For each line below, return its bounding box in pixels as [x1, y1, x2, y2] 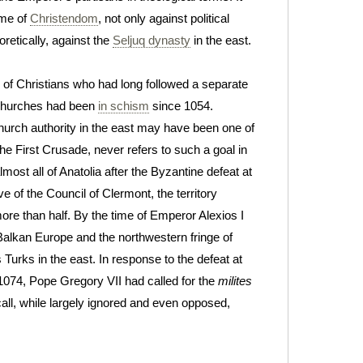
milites [218, 273, 252, 288]
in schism [98, 98, 149, 113]
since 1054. [149, 98, 213, 113]
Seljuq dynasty [113, 32, 190, 47]
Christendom [30, 11, 98, 25]
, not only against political [98, 11, 229, 25]
